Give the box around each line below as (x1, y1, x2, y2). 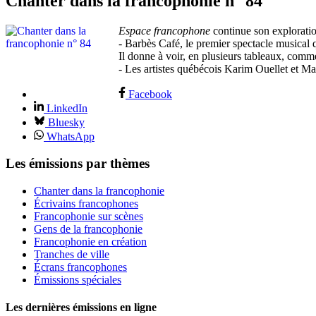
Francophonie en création (34, 236, 147, 248)
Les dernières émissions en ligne (6, 301, 157, 314)
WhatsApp (47, 130, 95, 142)
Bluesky (48, 116, 85, 128)
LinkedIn (47, 102, 87, 114)
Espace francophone (119, 24, 210, 37)
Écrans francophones (34, 261, 127, 274)
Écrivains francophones (34, 197, 138, 210)
